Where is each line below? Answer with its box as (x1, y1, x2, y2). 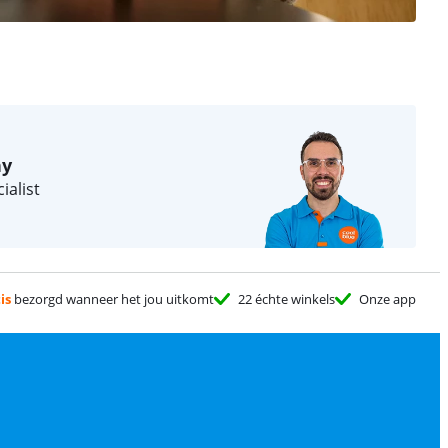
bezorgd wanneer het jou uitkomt (11, 290, 214, 308)
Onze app (359, 290, 416, 308)
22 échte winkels (238, 290, 335, 308)
